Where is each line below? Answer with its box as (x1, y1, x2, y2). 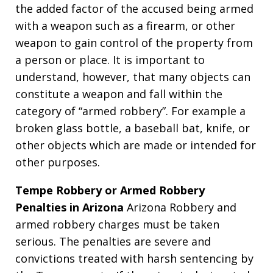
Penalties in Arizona (15, 199, 124, 214)
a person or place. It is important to (15, 52, 205, 67)
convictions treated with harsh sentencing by (15, 250, 253, 266)
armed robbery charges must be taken (15, 216, 219, 232)
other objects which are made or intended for (15, 137, 256, 152)
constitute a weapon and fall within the (15, 86, 222, 101)
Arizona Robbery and (124, 199, 236, 214)
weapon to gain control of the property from (15, 35, 253, 50)
